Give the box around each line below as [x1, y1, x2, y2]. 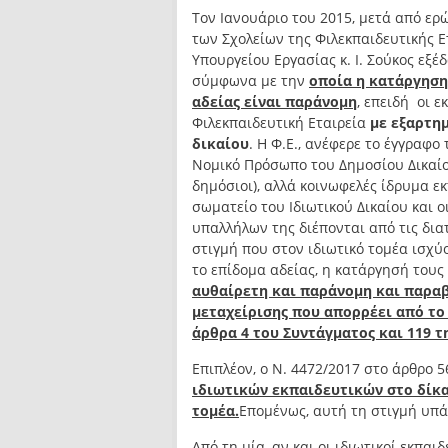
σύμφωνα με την [192, 71, 309, 90]
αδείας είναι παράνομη [192, 92, 357, 111]
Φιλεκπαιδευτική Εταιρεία [192, 113, 370, 132]
